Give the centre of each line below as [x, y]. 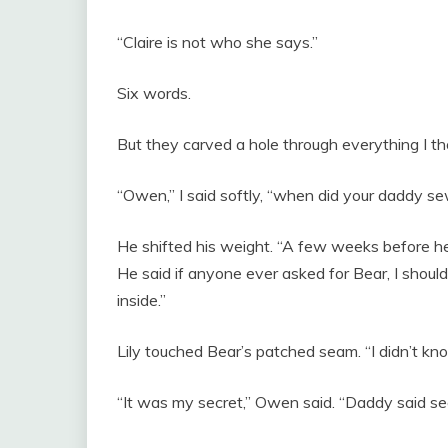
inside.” [141, 299]
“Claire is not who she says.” [217, 41]
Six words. [154, 92]
